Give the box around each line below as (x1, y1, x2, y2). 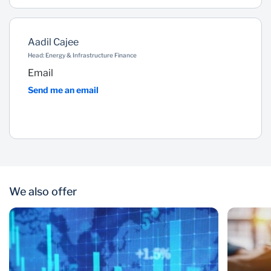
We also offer (9, 185, 77, 198)
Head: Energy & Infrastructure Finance (28, 51, 137, 59)
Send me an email (28, 85, 99, 95)
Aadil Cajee (28, 36, 79, 48)
